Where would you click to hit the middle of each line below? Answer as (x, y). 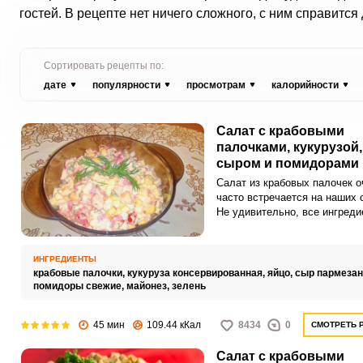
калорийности (305, 85)
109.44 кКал (173, 325)
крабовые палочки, (80, 273)
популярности (126, 85)
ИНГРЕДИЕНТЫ (64, 259)
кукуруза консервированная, (197, 273)
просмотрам (216, 85)
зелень (188, 286)
